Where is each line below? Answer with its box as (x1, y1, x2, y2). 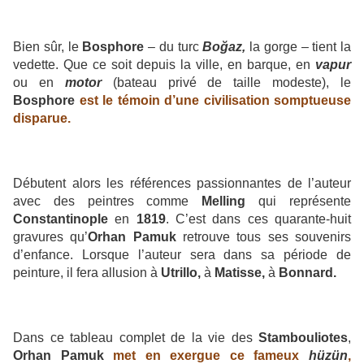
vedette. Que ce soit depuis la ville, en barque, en (13, 57, 315, 71)
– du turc (144, 39, 203, 54)
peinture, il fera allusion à (13, 265, 161, 279)
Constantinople (13, 211, 108, 226)
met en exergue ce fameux (113, 348, 310, 362)
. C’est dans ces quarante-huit (165, 211, 352, 226)
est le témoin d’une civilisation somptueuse (79, 93, 351, 107)
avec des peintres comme (13, 193, 202, 208)
